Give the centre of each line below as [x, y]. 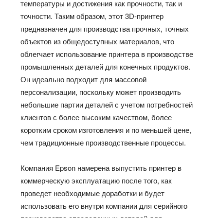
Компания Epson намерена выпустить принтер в [101, 168]
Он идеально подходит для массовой [84, 79]
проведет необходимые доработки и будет [93, 193]
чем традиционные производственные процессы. [103, 143]
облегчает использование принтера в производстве [107, 54]
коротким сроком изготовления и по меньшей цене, [106, 130]
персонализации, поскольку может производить [101, 92]
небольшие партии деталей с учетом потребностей [107, 105]
